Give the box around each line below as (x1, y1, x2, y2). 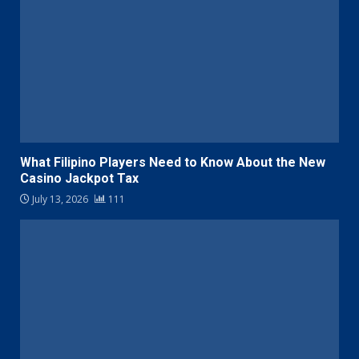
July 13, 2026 (30, 192, 91, 207)
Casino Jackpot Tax (20, 171, 139, 187)
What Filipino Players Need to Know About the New (20, 155, 325, 171)
